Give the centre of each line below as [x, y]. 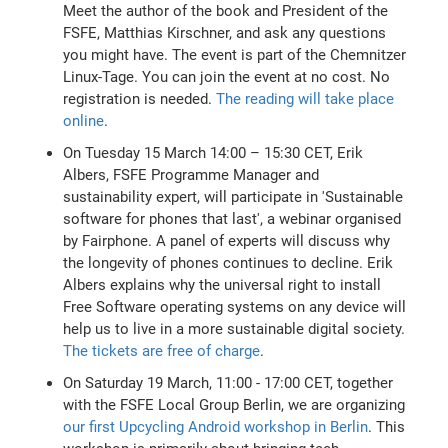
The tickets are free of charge [162, 350]
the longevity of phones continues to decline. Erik [228, 262]
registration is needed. [140, 98]
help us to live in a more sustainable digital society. [234, 328]
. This [387, 426]
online [84, 120]
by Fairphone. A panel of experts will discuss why [227, 240]
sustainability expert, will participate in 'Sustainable [233, 196]
